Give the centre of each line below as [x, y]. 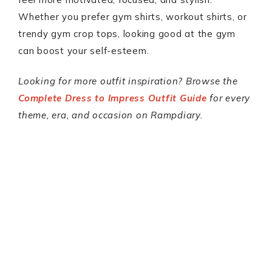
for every [228, 98]
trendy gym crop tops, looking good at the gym [127, 34]
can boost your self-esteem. [84, 51]
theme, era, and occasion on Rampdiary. [110, 115]
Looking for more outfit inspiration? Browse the [128, 81]
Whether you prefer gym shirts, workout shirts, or [133, 17]
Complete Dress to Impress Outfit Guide [113, 98]
